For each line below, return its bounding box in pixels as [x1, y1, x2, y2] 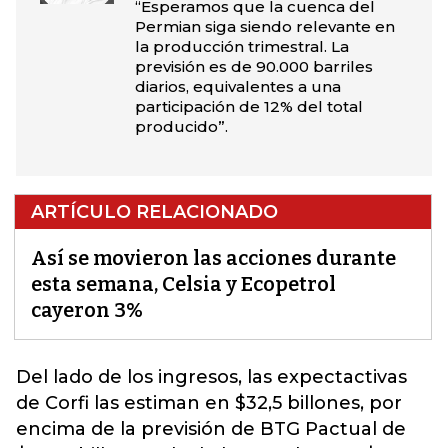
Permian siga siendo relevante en [134, 17, 395, 36]
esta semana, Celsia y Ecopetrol [31, 272, 336, 296]
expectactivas [277, 366, 407, 388]
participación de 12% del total [134, 97, 363, 116]
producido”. [134, 117, 228, 136]
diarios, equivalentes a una [134, 77, 341, 96]
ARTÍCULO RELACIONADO [31, 201, 278, 223]
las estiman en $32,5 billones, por [89, 392, 402, 414]
